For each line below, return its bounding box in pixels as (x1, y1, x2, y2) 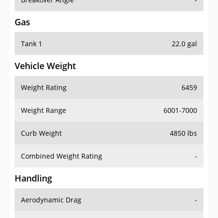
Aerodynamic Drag (21, 195, 81, 205)
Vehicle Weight (15, 60, 76, 72)
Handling (15, 172, 52, 184)
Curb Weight (21, 128, 62, 138)
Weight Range (21, 106, 66, 115)
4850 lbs (170, 128, 197, 138)
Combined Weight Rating (21, 151, 102, 161)
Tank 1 (21, 39, 42, 49)
